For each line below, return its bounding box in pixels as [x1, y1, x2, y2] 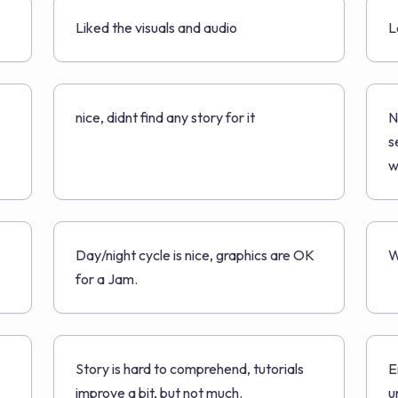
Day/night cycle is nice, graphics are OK [76, 246, 314, 264]
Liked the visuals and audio [76, 19, 237, 36]
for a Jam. [76, 270, 138, 288]
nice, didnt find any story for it [76, 108, 255, 126]
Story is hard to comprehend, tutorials [76, 360, 304, 378]
